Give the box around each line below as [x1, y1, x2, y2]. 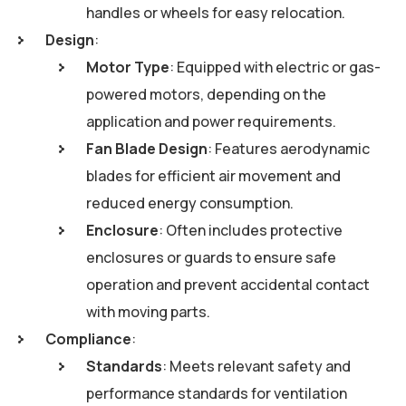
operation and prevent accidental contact [86, 275, 370, 295]
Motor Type [86, 57, 169, 78]
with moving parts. [86, 302, 210, 323]
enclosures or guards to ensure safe [86, 247, 336, 268]
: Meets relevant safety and [162, 356, 351, 377]
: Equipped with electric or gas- [169, 57, 381, 78]
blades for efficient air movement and [86, 166, 341, 187]
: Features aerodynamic [208, 139, 370, 159]
